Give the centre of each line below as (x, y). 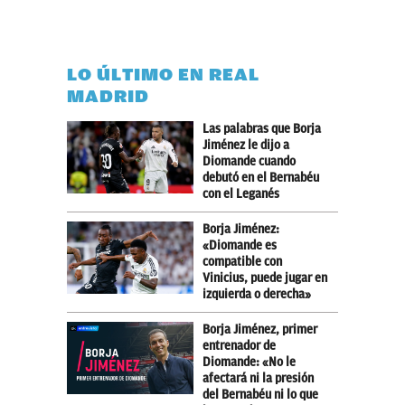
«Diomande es (240, 245)
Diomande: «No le (249, 362)
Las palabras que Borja (262, 128)
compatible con (242, 261)
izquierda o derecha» (257, 294)
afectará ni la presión (258, 378)
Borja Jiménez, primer (260, 329)
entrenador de (239, 345)
